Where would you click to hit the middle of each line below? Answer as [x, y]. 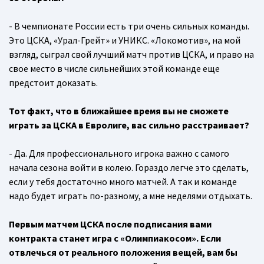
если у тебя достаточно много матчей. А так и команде [123, 182]
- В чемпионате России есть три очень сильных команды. [129, 26]
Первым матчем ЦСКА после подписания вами [110, 224]
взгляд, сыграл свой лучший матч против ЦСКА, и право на [131, 55]
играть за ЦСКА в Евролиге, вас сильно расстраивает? [129, 125]
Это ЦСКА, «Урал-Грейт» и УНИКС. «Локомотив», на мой [125, 40]
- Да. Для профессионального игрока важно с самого [119, 154]
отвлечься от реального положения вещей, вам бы [123, 253]
